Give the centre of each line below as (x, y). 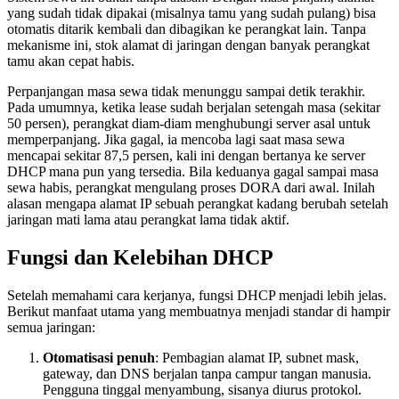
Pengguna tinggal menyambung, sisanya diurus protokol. (202, 389)
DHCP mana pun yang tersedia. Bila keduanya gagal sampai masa (193, 171)
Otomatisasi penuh (99, 357)
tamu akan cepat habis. (71, 61)
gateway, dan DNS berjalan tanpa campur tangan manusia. (207, 373)
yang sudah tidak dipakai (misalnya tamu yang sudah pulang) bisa (191, 12)
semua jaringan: (51, 327)
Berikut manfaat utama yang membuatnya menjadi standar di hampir (199, 311)
